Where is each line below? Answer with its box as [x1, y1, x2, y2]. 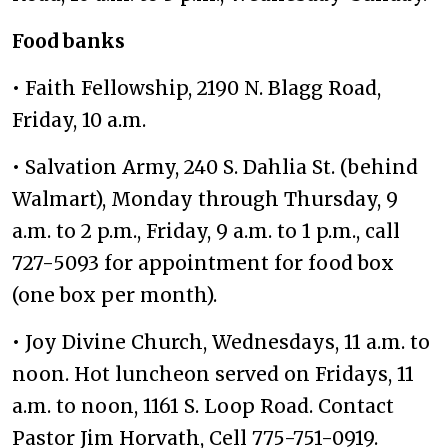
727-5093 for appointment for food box [12, 251, 394, 275]
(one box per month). [12, 283, 217, 307]
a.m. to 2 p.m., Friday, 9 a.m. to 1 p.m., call [12, 219, 400, 243]
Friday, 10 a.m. [12, 108, 146, 132]
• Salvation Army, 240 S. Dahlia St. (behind [12, 155, 418, 179]
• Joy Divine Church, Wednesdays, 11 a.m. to [12, 330, 430, 354]
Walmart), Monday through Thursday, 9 [12, 187, 398, 211]
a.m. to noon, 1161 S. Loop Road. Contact [12, 394, 394, 418]
